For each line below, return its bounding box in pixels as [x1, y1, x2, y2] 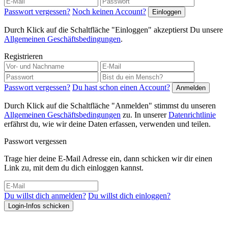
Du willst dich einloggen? [88, 191, 170, 200]
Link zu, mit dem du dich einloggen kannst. [4, 163, 144, 172]
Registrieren [4, 51, 43, 61]
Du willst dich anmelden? [4, 191, 86, 200]
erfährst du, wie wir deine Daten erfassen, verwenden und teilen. [4, 119, 211, 128]
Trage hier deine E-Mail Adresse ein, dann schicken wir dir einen [4, 154, 212, 163]
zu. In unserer [121, 110, 168, 119]
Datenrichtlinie [168, 110, 216, 119]
